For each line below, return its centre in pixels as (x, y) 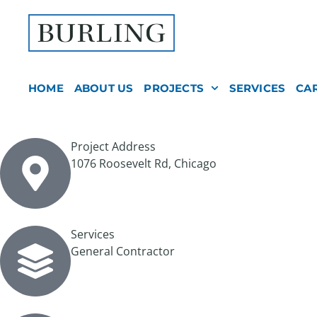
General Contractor (123, 251)
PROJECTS (174, 88)
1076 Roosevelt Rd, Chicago (144, 163)
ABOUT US (104, 88)
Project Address (113, 146)
